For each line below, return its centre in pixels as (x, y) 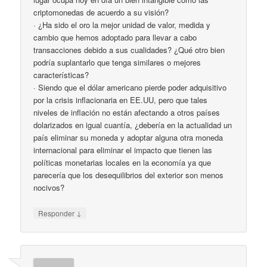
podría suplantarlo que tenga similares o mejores (117, 63)
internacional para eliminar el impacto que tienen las (123, 150)
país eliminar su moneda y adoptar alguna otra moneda (128, 138)
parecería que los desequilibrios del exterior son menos (129, 175)
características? (61, 75)
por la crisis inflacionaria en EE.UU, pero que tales (121, 100)
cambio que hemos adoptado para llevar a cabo (115, 38)
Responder (58, 213)
